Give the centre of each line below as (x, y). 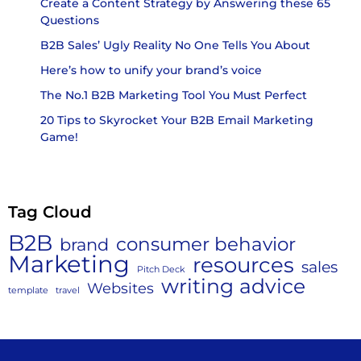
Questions (70, 20)
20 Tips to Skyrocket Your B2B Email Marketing (177, 120)
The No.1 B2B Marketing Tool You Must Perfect (174, 95)
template (28, 290)
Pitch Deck (161, 269)
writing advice (233, 286)
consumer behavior (206, 244)
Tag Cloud (50, 212)
